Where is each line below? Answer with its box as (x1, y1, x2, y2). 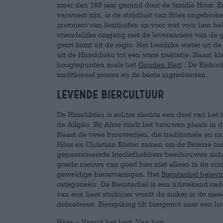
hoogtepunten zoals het (57, 60, 138, 69)
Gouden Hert (138, 60, 182, 69)
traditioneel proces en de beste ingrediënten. (57, 70, 208, 79)
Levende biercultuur (57, 88, 164, 102)
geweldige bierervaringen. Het (57, 170, 161, 178)
